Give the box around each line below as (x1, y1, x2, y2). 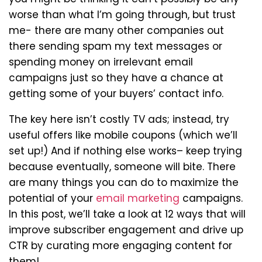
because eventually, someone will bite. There (9, 159, 236, 174)
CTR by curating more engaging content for (9, 238, 232, 253)
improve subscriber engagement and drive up (9, 222, 243, 237)
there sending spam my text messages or (9, 39, 222, 53)
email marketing (96, 191, 180, 205)
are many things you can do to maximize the (9, 175, 239, 189)
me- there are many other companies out (9, 23, 224, 37)
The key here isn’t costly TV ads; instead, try (9, 112, 229, 126)
